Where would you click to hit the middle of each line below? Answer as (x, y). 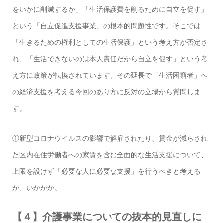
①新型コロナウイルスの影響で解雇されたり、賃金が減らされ (110, 139)
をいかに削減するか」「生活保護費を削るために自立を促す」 (110, 10)
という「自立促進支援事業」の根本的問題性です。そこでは (106, 26)
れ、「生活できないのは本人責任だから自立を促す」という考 (110, 59)
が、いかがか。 (37, 188)
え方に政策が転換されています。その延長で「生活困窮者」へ (110, 75)
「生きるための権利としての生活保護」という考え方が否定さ (110, 43)
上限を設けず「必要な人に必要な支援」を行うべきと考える (106, 171)
